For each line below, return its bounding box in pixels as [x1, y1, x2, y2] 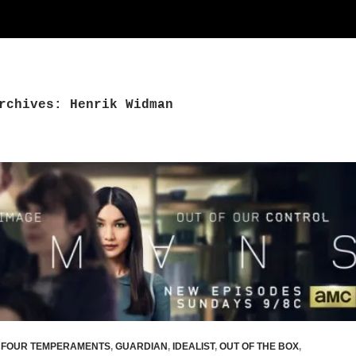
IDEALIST [172, 341, 215, 353]
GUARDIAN [114, 341, 168, 353]
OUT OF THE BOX [219, 341, 299, 353]
